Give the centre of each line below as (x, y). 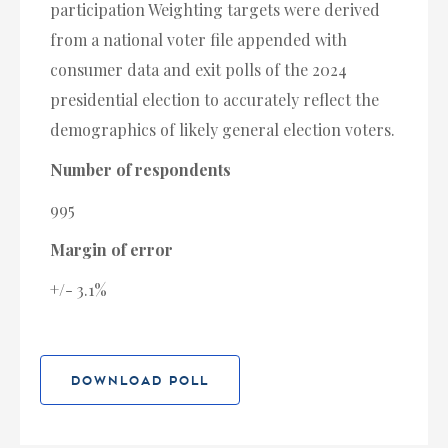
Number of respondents (140, 170)
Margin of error (111, 250)
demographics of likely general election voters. (222, 130)
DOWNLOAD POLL (140, 381)
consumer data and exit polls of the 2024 (198, 70)
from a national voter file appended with (198, 40)
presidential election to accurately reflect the (214, 100)
